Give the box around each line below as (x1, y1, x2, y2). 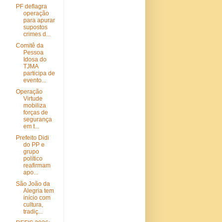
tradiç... (23, 208, 43, 215)
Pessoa (23, 49, 44, 56)
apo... (23, 169, 39, 176)
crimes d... (23, 31, 51, 38)
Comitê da (16, 42, 44, 49)
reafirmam (23, 162, 51, 169)
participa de (23, 70, 55, 77)
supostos (23, 24, 48, 31)
